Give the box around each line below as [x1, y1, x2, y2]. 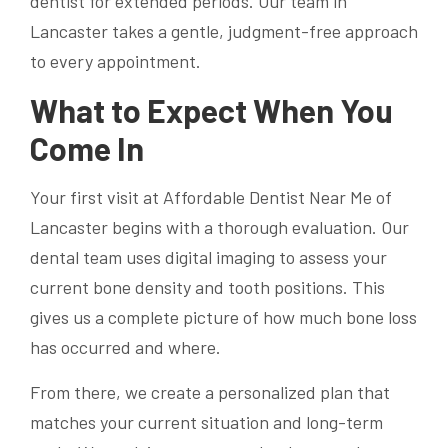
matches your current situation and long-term [30, 410, 383, 433]
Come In [30, 129, 144, 168]
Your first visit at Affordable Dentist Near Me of [30, 185, 392, 208]
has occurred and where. [30, 335, 221, 358]
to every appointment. [30, 50, 201, 73]
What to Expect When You [30, 91, 393, 130]
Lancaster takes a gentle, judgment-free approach [30, 20, 418, 43]
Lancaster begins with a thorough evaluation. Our [30, 215, 409, 238]
